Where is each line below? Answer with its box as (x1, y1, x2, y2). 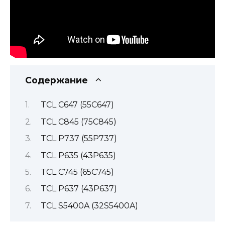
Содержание (25, 75, 88, 86)
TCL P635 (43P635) (40, 150, 118, 160)
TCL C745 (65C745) (40, 167, 116, 177)
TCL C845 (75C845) (40, 117, 119, 127)
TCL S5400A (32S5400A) (40, 200, 140, 210)
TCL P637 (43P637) (40, 184, 119, 194)
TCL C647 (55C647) (40, 100, 116, 110)
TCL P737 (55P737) (40, 134, 119, 144)
